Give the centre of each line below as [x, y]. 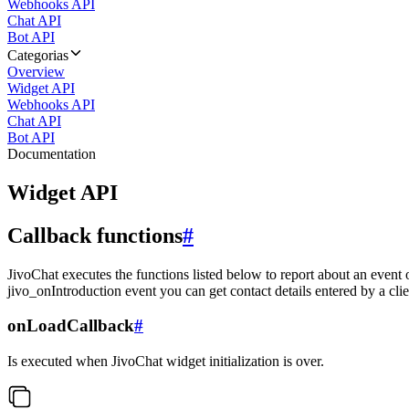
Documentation [52, 154]
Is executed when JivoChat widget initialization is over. [166, 362]
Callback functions [95, 235]
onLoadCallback [71, 326]
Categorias [38, 55]
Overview [36, 72]
